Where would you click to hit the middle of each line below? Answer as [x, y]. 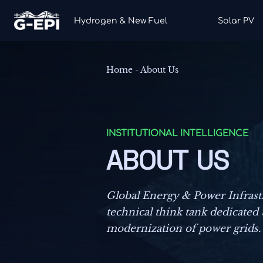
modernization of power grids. [184, 228]
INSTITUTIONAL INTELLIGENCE [178, 134]
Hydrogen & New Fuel [121, 21]
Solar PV [236, 21]
